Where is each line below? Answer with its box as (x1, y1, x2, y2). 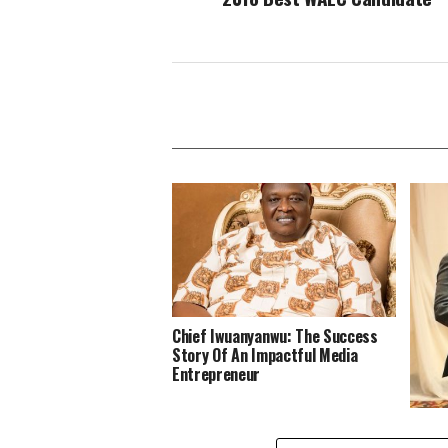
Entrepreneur (172, 362, 264, 386)
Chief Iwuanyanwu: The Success (172, 324, 378, 348)
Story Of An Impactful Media (172, 343, 358, 367)
